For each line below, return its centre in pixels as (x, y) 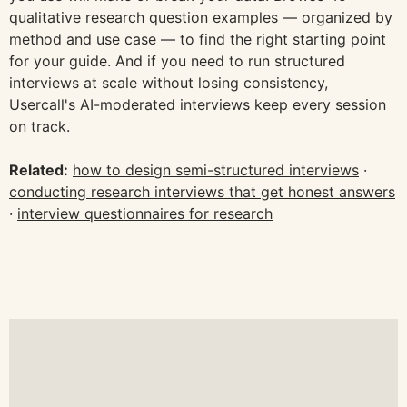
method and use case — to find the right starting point (198, 40)
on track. (40, 127)
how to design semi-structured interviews (216, 170)
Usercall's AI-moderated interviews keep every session (198, 105)
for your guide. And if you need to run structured (177, 61)
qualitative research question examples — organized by (201, 18)
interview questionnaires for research (145, 214)
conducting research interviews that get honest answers (202, 192)
